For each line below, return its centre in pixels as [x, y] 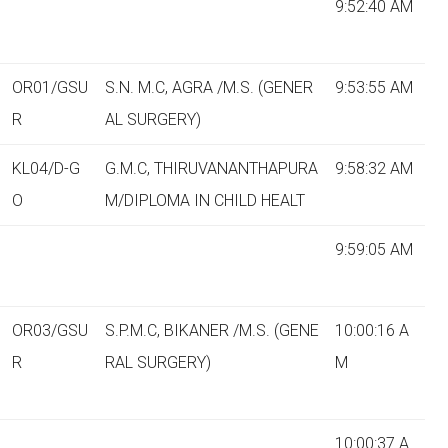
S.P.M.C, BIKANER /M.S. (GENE [212, 330]
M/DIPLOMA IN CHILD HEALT [205, 200]
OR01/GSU [50, 87]
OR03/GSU [50, 330]
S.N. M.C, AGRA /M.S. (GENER [209, 87]
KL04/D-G [46, 168]
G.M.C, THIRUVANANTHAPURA [211, 168]
